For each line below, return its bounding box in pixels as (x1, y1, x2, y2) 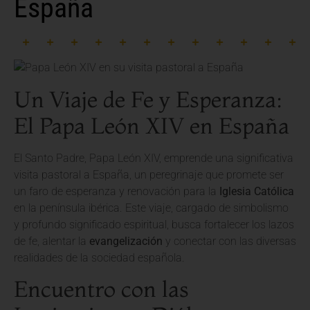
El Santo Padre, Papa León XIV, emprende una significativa (14, 151, 293, 165)
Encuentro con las (14, 275, 189, 303)
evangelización (89, 234, 163, 248)
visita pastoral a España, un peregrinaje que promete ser (14, 167, 284, 181)
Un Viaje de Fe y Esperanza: (14, 85, 282, 113)
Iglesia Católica (219, 184, 294, 198)
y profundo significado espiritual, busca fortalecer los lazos (14, 217, 294, 231)
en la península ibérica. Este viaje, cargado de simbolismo (14, 201, 289, 215)
